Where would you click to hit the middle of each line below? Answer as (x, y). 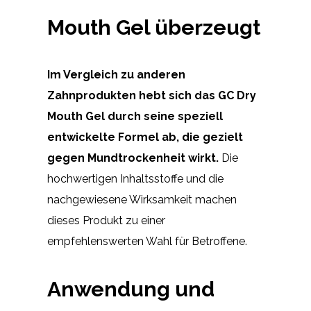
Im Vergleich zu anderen (116, 75)
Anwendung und (131, 289)
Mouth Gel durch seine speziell (135, 117)
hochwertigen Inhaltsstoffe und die (135, 179)
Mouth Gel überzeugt (154, 28)
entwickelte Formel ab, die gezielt (145, 137)
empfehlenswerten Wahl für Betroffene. (147, 242)
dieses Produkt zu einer (106, 221)
